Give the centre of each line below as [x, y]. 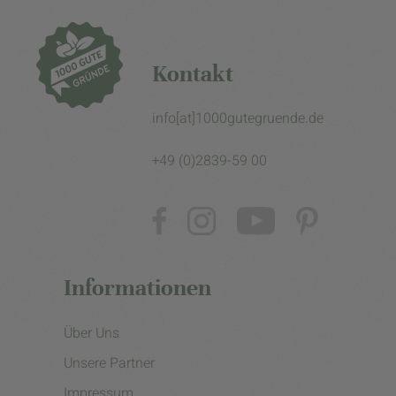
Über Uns [91, 334]
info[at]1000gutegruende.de [238, 119]
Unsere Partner [109, 364]
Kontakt [193, 74]
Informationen [137, 288]
